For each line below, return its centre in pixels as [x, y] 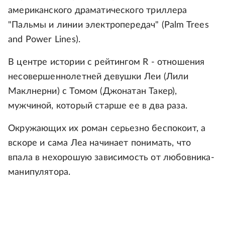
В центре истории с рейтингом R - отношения [106, 62]
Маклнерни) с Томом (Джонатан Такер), [93, 91]
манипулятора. [39, 172]
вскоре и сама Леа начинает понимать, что [100, 143]
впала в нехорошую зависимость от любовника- [111, 157]
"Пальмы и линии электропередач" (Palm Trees [108, 25]
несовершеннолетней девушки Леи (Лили [98, 77]
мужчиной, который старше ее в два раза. [98, 106]
